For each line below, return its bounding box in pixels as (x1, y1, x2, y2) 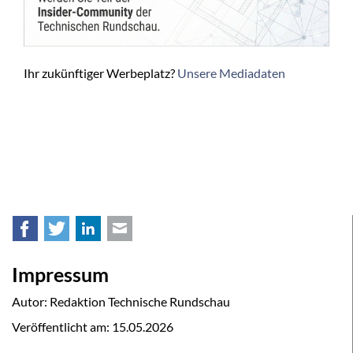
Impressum (12, 262, 109, 286)
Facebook (30, 224, 84, 240)
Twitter (61, 224, 102, 240)
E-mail (124, 224, 160, 240)
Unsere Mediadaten (177, 65, 285, 80)
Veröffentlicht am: (12, 318, 112, 334)
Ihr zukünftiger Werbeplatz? (24, 65, 177, 80)
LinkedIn (93, 224, 141, 240)
